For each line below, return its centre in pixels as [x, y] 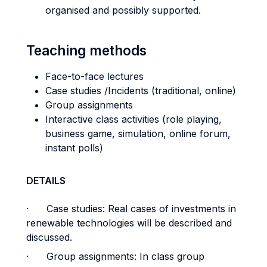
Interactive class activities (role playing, [133, 119]
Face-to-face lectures [94, 76]
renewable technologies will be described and [129, 223]
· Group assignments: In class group [115, 256]
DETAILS [46, 181]
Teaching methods [86, 50]
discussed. [49, 237]
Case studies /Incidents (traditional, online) [141, 91]
